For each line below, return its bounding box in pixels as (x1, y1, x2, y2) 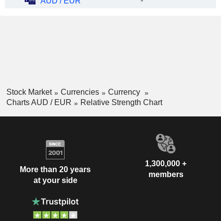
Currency (108, 88, 142, 96)
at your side (33, 176, 77, 185)
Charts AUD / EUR (6, 98, 72, 107)
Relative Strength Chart (80, 98, 162, 107)
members (148, 170, 184, 179)
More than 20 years (20, 165, 91, 174)
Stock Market (6, 88, 52, 96)
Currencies (60, 88, 99, 96)
